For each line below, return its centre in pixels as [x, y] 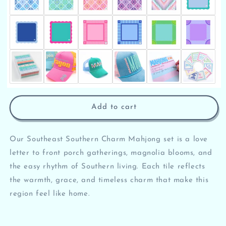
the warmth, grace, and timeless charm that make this [109, 180]
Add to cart [114, 107]
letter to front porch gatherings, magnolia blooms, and [111, 153]
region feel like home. [50, 194]
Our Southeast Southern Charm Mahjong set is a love [109, 139]
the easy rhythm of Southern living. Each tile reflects [107, 166]
